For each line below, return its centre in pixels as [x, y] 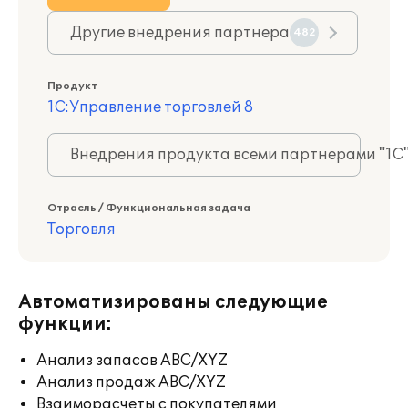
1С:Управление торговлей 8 [150, 107]
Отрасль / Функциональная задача [149, 208]
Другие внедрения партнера [180, 33]
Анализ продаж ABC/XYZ [131, 382]
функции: [65, 324]
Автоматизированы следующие [173, 302]
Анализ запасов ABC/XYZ [132, 361]
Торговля [82, 229]
